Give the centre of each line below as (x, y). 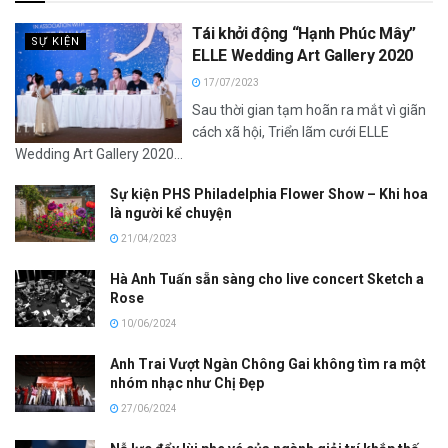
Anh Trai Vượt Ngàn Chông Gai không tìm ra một (268, 364)
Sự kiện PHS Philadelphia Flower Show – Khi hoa (269, 194)
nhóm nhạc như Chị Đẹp (187, 383)
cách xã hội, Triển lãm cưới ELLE (291, 132)
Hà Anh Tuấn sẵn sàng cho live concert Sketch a (267, 279)
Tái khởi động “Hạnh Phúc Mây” (304, 34)
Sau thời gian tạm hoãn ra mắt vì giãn (309, 110)
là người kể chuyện (171, 213)
